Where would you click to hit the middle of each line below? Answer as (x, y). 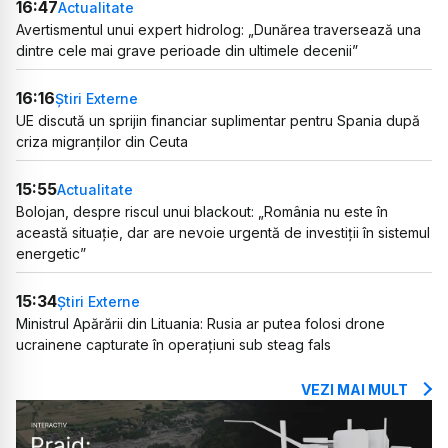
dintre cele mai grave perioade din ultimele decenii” (187, 51)
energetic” (51, 254)
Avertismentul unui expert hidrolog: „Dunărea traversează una (218, 30)
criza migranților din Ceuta (102, 142)
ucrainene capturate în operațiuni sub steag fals (173, 345)
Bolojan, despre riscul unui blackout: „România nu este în (202, 212)
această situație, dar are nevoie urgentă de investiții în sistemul (223, 233)
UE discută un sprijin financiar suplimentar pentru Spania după (218, 121)
